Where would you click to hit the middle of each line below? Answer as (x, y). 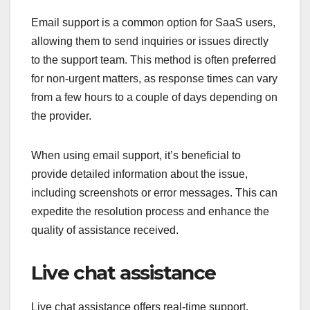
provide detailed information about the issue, (139, 174)
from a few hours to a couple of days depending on (154, 97)
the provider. (61, 116)
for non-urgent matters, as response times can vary (154, 78)
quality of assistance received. (105, 230)
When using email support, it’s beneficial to (136, 155)
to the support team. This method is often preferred (154, 60)
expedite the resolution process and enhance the (150, 211)
